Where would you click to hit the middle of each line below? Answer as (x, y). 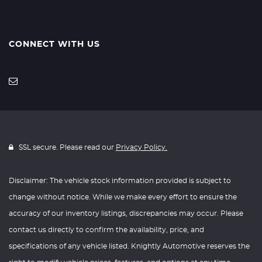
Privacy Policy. (142, 147)
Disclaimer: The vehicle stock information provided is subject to (120, 181)
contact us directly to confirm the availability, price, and (106, 230)
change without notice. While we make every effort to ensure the (123, 197)
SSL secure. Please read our (66, 147)
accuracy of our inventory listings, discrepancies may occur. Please (126, 213)
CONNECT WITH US (54, 44)
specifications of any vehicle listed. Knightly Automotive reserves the (129, 246)
